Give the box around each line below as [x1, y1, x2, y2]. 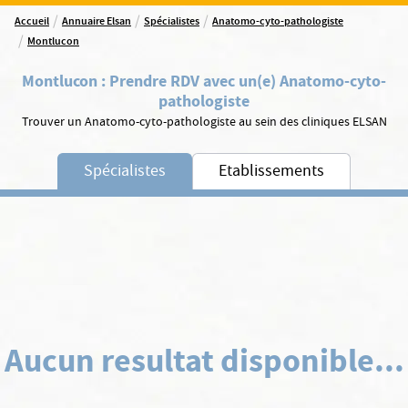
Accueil [15, 14, 49, 31]
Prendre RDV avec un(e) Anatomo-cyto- [109, 70, 386, 92]
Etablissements [219, 160, 324, 185]
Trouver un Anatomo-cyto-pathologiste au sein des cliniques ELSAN [21, 113, 387, 133]
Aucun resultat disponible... [4, 339, 404, 382]
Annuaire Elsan [62, 14, 131, 31]
